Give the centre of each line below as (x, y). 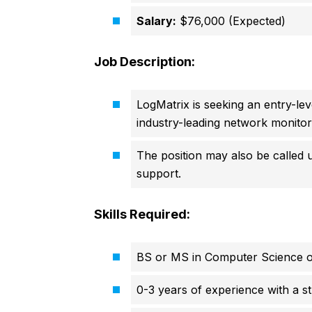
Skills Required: (142, 214)
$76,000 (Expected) (231, 21)
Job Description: (144, 62)
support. (158, 174)
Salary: (156, 21)
